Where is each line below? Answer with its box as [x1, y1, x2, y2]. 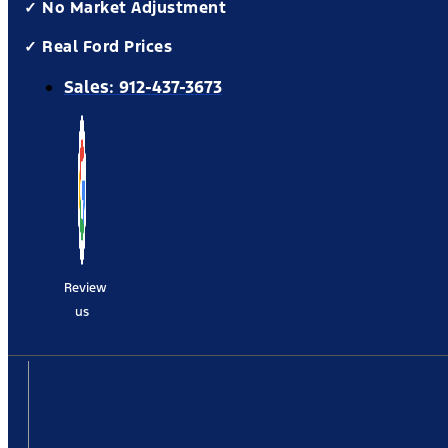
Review [64, 280, 107, 296]
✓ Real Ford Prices [24, 36, 172, 57]
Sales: [64, 76, 119, 98]
